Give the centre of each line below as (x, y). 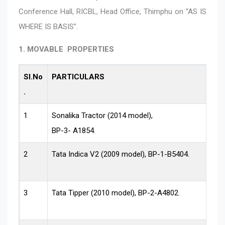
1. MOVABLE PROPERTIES (66, 49)
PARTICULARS (78, 77)
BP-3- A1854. (74, 130)
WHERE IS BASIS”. (48, 26)
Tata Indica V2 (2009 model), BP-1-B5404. (121, 154)
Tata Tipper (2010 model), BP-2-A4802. (116, 193)
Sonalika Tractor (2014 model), (102, 115)
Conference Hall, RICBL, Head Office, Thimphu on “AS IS (113, 11)
